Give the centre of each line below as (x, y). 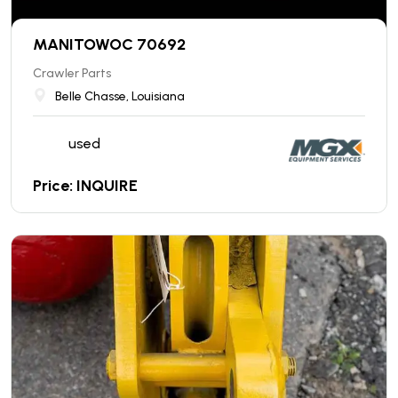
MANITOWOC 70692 (109, 44)
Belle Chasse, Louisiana (120, 96)
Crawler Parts (72, 73)
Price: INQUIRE (85, 185)
